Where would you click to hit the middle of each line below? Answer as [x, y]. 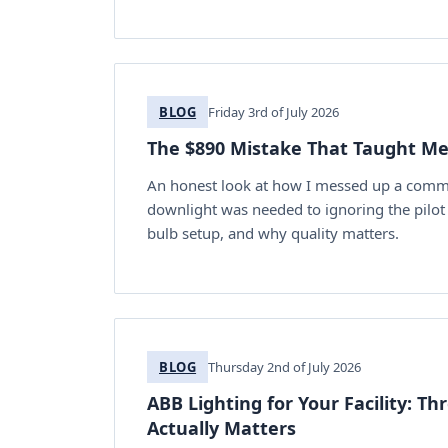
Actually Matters [221, 427]
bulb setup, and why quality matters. [273, 232]
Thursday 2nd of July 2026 [285, 366]
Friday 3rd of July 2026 [274, 111]
